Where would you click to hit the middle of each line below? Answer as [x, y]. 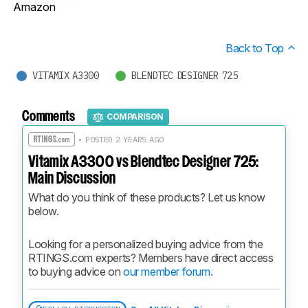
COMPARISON [135, 117]
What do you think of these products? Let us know [147, 197]
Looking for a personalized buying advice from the [146, 244]
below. [44, 211]
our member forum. [168, 271]
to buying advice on [76, 271]
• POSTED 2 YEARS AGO [119, 139]
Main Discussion [72, 179]
